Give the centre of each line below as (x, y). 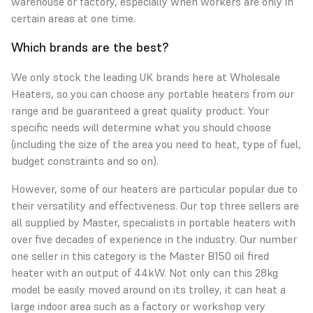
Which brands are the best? (90, 48)
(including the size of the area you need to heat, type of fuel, (156, 144)
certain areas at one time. (73, 19)
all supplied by (47, 223)
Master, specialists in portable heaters (176, 223)
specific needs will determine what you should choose (141, 128)
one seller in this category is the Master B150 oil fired (140, 256)
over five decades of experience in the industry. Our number (154, 239)
